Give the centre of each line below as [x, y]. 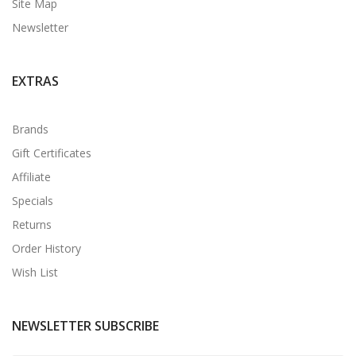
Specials [33, 200]
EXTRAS [35, 81]
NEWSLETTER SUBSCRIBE [85, 325]
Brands [30, 129]
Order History [46, 248]
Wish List [35, 272]
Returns [32, 224]
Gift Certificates [52, 153]
